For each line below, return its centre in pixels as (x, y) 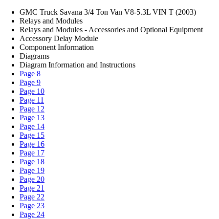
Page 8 (30, 74)
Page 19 (32, 170)
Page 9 (30, 82)
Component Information (57, 47)
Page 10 (32, 91)
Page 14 (32, 126)
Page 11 (32, 100)
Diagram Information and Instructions (77, 65)
